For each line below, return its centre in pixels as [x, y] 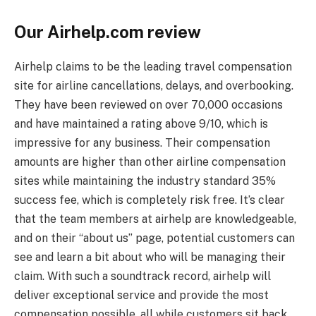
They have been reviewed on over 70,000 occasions [148, 104]
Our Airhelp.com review [108, 31]
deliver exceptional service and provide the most [141, 295]
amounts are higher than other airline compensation [150, 162]
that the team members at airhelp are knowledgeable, [155, 219]
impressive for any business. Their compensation [142, 142]
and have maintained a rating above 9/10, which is [141, 123]
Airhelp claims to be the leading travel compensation [153, 66]
